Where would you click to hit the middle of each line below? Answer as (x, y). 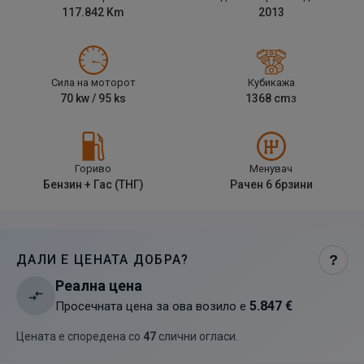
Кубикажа (271, 82)
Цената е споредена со (78, 336)
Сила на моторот (93, 82)
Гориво (93, 169)
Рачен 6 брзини (271, 184)
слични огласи (197, 336)
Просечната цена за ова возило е (151, 306)
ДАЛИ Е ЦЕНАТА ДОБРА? (103, 260)
